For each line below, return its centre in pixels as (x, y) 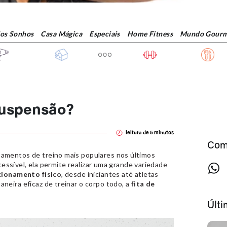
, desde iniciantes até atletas (110, 174)
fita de (143, 184)
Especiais (105, 34)
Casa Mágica (62, 34)
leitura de (138, 133)
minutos (164, 133)
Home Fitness (150, 34)
